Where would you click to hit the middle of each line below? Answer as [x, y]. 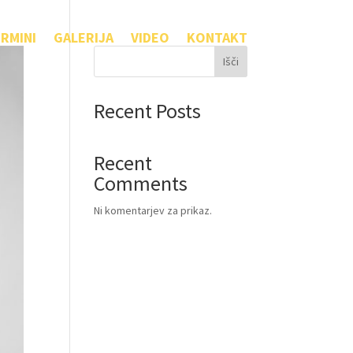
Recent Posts [148, 111]
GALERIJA [83, 37]
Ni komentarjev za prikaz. [153, 210]
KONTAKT [217, 37]
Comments [141, 183]
